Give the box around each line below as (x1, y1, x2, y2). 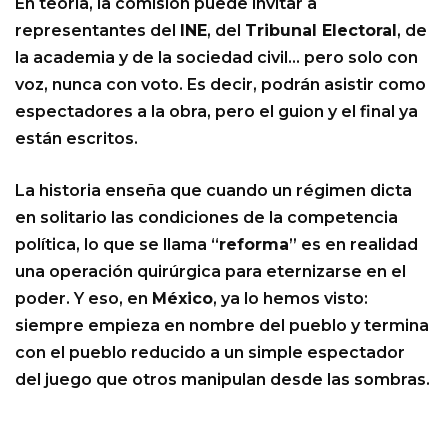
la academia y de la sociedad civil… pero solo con (15, 48, 418, 68)
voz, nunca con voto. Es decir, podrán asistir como (15, 75, 426, 95)
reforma (219, 235, 289, 255)
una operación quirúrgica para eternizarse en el (15, 262, 406, 282)
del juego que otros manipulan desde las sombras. (15, 370, 430, 390)
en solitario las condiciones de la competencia (15, 208, 398, 228)
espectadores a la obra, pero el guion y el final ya (15, 102, 418, 122)
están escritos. (15, 129, 138, 149)
